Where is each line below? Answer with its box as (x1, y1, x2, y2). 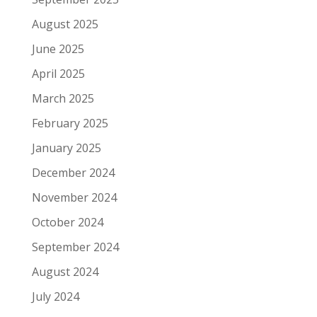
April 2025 (31, 65, 85, 81)
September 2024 (31, 238, 119, 255)
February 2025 (31, 115, 108, 131)
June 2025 (31, 40, 84, 57)
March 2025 (31, 90, 94, 106)
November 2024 (31, 189, 117, 205)
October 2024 (31, 214, 103, 230)
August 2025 (31, 16, 98, 32)
